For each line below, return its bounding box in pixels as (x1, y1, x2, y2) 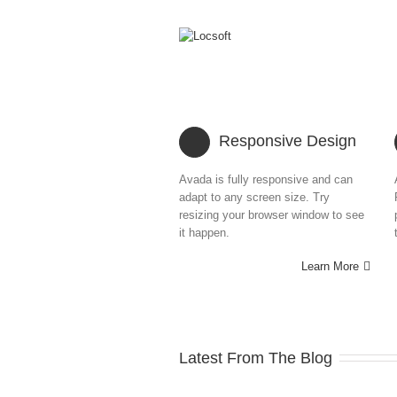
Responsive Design (219, 132, 356, 150)
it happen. (179, 226, 230, 239)
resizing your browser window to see (179, 208, 364, 222)
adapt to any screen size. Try (179, 191, 330, 204)
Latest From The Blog (179, 349, 332, 367)
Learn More (300, 260, 359, 273)
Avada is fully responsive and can (179, 173, 353, 186)
